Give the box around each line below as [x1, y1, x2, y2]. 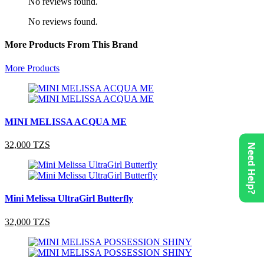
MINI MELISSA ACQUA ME [5, 116, 127, 127]
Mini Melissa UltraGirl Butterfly [5, 193, 133, 204]
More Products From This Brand [5, 39, 138, 50]
